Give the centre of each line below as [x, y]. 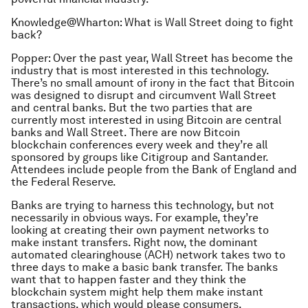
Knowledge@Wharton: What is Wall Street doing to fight [152, 23]
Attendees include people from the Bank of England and [154, 170]
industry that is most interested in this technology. [140, 71]
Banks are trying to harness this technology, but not [143, 206]
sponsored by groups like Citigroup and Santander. [140, 157]
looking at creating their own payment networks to [140, 230]
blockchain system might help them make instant [137, 292]
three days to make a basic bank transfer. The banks [144, 267]
